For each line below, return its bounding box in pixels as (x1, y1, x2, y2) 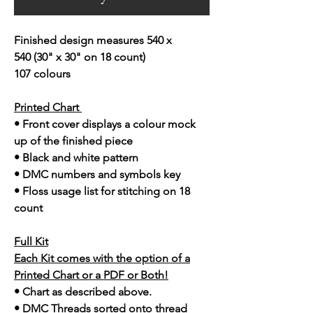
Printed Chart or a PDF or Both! (14, 268, 168, 282)
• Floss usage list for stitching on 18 (14, 184, 190, 198)
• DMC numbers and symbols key (14, 168, 180, 182)
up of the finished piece (14, 134, 136, 148)
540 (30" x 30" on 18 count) (14, 50, 145, 64)
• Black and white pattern (14, 151, 138, 165)
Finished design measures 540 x (14, 34, 172, 48)
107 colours (14, 67, 71, 81)
